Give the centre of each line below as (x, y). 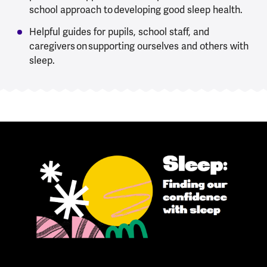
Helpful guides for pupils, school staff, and (119, 32)
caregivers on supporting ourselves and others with (139, 46)
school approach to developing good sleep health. (136, 10)
